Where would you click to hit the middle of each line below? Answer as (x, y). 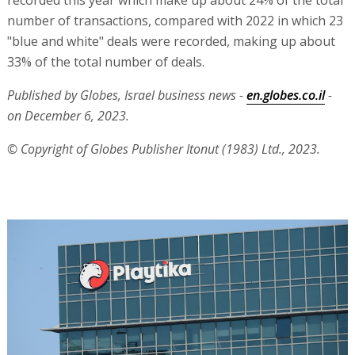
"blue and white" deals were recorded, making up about (171, 42)
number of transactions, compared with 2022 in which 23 (175, 21)
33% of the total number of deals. (105, 62)
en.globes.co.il (285, 95)
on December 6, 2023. (68, 116)
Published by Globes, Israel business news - (126, 95)
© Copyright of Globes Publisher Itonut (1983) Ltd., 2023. (163, 149)
